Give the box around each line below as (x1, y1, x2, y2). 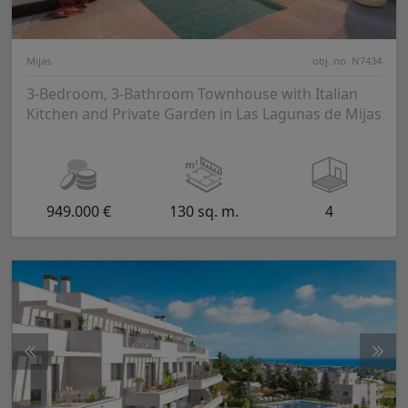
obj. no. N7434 (312, 54, 382, 68)
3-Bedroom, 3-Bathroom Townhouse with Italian (26, 84, 358, 105)
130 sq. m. (168, 201, 239, 222)
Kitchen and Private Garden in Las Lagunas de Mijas (26, 104, 382, 125)
